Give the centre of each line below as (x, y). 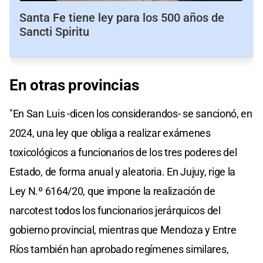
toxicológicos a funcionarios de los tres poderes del (123, 152)
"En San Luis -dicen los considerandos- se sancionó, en (131, 113)
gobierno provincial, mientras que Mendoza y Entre (123, 230)
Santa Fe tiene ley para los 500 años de (122, 17)
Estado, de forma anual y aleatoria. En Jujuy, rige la (123, 171)
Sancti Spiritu (54, 31)
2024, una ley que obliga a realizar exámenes (110, 133)
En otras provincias (74, 85)
